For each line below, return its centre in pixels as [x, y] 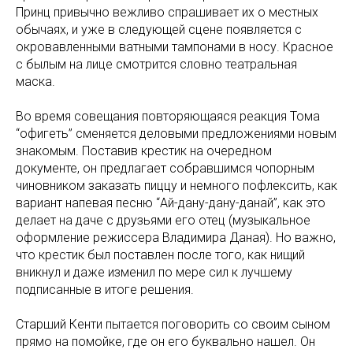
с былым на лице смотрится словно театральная [156, 65]
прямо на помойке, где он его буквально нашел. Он [165, 342]
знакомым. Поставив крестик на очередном [144, 151]
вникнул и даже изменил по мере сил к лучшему [154, 273]
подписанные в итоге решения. [105, 290]
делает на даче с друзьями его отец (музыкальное [163, 221]
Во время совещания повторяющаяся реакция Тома [168, 117]
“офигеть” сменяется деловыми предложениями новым [176, 134]
